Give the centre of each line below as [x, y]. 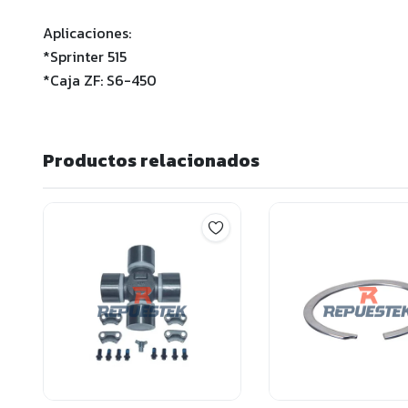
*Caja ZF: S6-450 [100, 81]
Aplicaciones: [87, 33]
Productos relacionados [151, 161]
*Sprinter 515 [85, 57]
